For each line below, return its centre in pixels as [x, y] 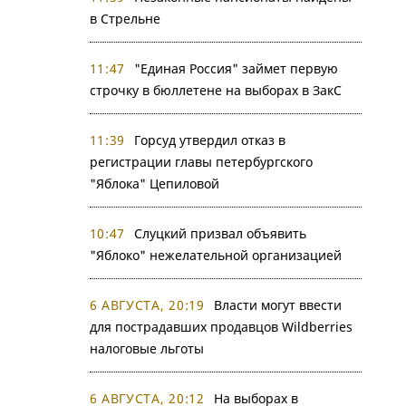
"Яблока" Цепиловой [154, 184]
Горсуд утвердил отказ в [210, 140]
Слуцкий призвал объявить [220, 233]
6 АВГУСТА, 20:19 [147, 305]
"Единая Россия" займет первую [236, 68]
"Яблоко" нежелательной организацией [215, 255]
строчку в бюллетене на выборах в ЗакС [215, 90]
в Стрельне [125, 19]
